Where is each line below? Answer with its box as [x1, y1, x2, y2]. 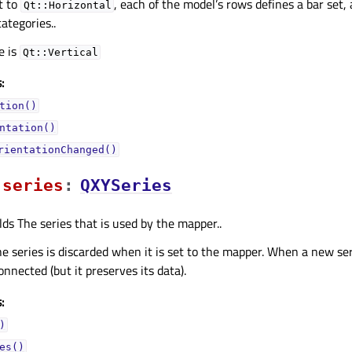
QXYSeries [80, 176, 172, 196]
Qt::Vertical [22, 46, 98, 59]
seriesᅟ [2, 176, 64, 196]
